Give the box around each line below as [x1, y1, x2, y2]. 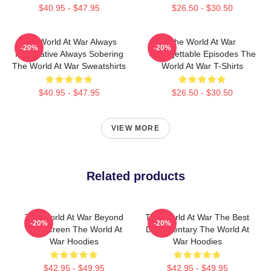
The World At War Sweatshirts [12, 61, 126, 71]
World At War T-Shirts [161, 61, 243, 71]
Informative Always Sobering [15, 49, 123, 59]
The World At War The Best [145, 212, 249, 222]
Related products [86, 169, 185, 183]
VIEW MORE [111, 124, 160, 132]
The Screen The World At [25, 224, 122, 234]
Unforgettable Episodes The [148, 49, 256, 59]
